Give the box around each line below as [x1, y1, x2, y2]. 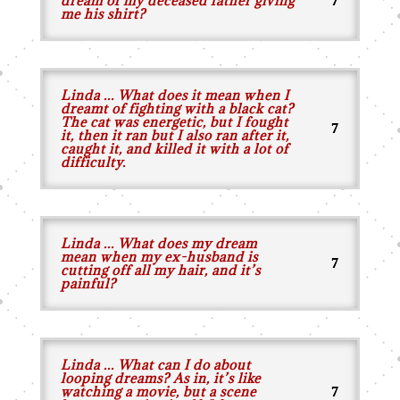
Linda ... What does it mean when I [60, 87, 289, 104]
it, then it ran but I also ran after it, [60, 127, 289, 144]
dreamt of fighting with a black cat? [60, 100, 294, 117]
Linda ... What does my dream [60, 235, 257, 252]
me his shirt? [60, 5, 146, 22]
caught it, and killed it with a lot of [60, 140, 288, 157]
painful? [60, 275, 116, 292]
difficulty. [60, 154, 126, 171]
